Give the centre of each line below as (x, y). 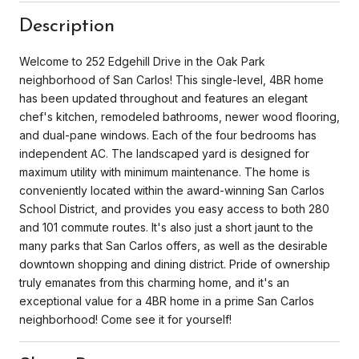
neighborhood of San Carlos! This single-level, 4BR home (171, 79)
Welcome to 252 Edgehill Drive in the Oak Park (142, 61)
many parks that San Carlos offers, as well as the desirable (173, 245)
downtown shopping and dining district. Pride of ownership (175, 264)
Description (67, 26)
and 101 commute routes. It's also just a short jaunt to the (166, 227)
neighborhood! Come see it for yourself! (125, 319)
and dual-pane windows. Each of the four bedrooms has (168, 135)
